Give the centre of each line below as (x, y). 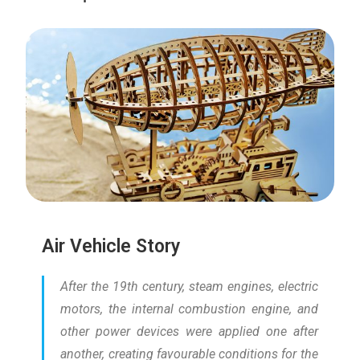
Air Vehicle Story (111, 247)
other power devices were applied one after (189, 332)
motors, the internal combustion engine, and (189, 309)
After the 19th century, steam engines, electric (189, 287)
